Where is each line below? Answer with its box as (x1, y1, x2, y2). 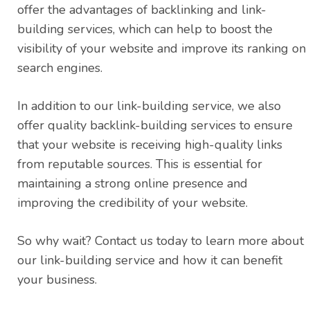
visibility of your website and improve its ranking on (17, 40, 306, 57)
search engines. (17, 60, 102, 77)
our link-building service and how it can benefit (17, 252, 282, 269)
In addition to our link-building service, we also (17, 98, 281, 115)
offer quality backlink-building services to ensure (17, 117, 293, 134)
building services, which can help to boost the (17, 21, 273, 38)
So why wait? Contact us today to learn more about (17, 232, 304, 250)
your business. (17, 271, 97, 289)
